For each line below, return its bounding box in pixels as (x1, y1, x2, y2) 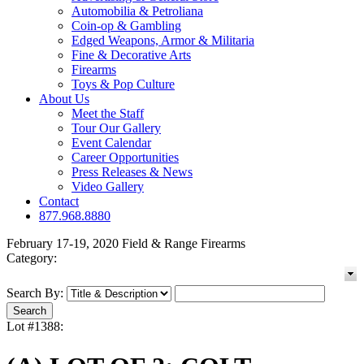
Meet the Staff (71, 106, 144, 121)
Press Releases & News (71, 165, 193, 180)
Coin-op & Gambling (71, 19, 181, 33)
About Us (39, 92, 89, 106)
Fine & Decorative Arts (71, 48, 191, 63)
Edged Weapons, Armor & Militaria (71, 33, 254, 48)
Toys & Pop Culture (71, 77, 175, 92)
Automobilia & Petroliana (71, 4, 203, 19)
